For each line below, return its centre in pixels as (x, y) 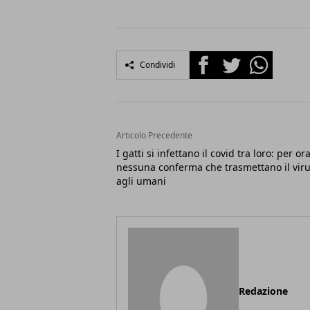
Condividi (157, 65)
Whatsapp (271, 59)
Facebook (214, 59)
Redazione (263, 291)
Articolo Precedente (154, 136)
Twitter (235, 59)
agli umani (141, 181)
